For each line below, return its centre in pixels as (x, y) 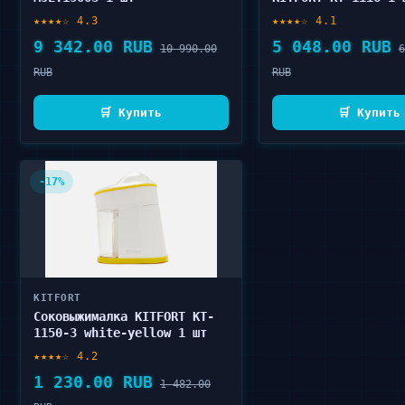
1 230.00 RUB (93, 382)
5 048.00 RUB (331, 47)
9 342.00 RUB (93, 47)
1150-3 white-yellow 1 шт (120, 333)
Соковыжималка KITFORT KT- (124, 316)
